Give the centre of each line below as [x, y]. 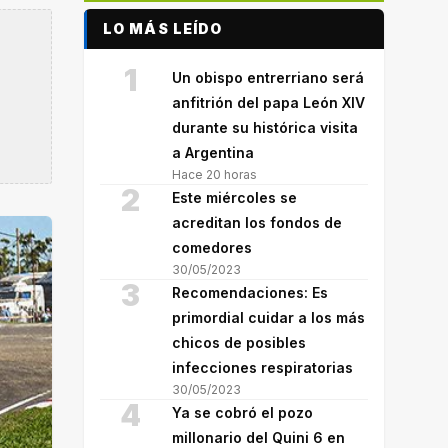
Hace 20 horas [214, 174]
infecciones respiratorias [262, 367]
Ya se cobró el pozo [242, 412]
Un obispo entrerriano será [268, 77]
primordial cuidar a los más [268, 317]
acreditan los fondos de [257, 222]
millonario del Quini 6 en [258, 437]
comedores [212, 247]
